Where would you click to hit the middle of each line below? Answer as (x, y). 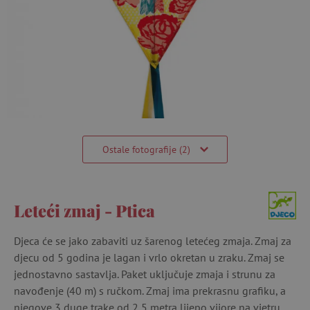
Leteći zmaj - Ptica (84, 210)
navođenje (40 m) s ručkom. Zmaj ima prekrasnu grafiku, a (150, 290)
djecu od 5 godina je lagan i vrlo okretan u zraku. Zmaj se (149, 257)
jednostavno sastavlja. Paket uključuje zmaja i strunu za (145, 274)
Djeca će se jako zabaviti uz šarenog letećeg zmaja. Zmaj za (153, 240)
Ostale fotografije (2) (147, 149)
